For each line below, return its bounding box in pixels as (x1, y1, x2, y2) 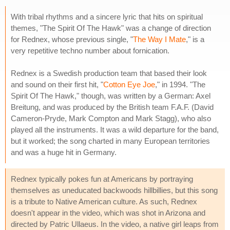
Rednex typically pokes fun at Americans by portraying (11, 174, 193, 183)
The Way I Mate (133, 34, 186, 44)
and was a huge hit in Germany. (11, 147, 117, 157)
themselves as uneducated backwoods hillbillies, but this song (11, 185, 218, 195)
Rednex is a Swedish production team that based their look (11, 68, 207, 78)
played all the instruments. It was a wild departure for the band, (11, 125, 219, 134)
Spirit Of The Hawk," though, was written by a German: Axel (11, 91, 210, 100)
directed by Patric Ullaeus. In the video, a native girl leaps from (11, 219, 219, 228)
